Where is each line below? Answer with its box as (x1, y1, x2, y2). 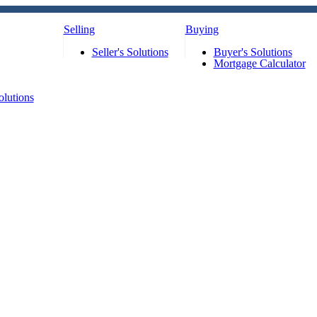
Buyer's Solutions (213, 46, 292, 58)
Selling (63, 23, 95, 35)
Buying (185, 23, 219, 35)
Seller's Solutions (91, 46, 168, 58)
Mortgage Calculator (213, 57, 306, 69)
